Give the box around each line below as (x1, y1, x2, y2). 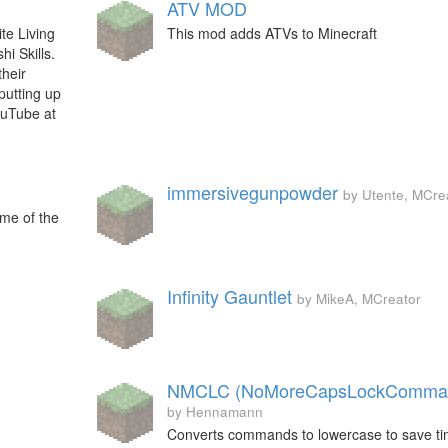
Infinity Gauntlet (166, 283, 292, 309)
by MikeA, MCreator (296, 289, 421, 308)
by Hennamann (166, 402, 263, 421)
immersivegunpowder (166, 179, 338, 205)
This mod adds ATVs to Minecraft (166, 23, 377, 43)
